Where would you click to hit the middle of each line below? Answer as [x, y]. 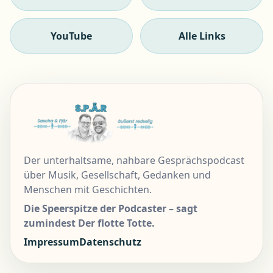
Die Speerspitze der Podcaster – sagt [111, 208]
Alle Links [202, 36]
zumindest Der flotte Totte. [90, 223]
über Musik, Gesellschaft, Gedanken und [118, 175]
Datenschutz [111, 242]
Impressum [52, 242]
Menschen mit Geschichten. [88, 189]
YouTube [71, 36]
